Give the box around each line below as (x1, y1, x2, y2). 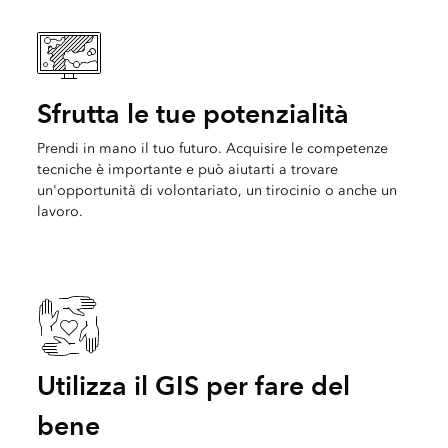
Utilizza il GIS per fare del (36, 369, 350, 403)
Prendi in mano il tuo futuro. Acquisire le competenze (36, 140, 388, 158)
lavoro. (36, 203, 83, 221)
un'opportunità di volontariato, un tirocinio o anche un (36, 182, 397, 200)
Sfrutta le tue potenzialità (36, 97, 349, 131)
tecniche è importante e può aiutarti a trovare (36, 161, 338, 179)
